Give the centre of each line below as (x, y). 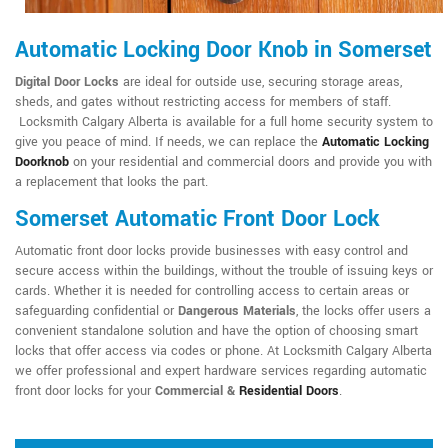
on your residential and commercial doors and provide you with (250, 162)
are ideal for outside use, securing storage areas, (260, 82)
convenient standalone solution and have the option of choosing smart (216, 331)
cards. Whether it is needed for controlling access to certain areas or (212, 291)
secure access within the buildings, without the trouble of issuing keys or (224, 271)
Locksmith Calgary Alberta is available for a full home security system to (224, 122)
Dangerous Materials (237, 311)
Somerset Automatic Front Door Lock (197, 219)
